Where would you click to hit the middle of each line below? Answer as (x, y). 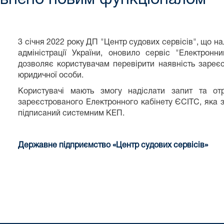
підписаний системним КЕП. (71, 113)
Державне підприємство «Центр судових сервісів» (113, 145)
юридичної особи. (51, 75)
